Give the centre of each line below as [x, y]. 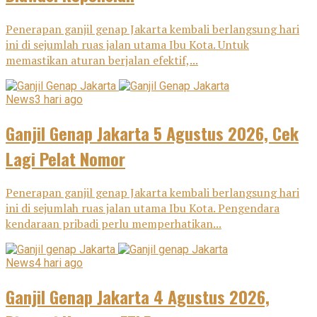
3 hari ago [59, 99]
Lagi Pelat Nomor [65, 158]
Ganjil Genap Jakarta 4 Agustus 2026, [138, 297]
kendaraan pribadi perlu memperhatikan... [114, 224]
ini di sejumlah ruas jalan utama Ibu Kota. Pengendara [143, 208]
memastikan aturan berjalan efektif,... [102, 60]
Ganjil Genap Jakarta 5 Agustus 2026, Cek [152, 133]
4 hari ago [59, 263]
